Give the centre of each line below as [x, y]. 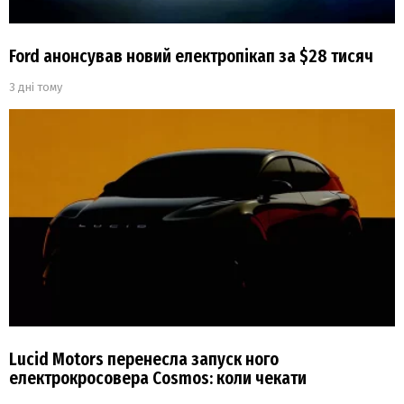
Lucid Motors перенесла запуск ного [144, 360]
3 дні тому [36, 87]
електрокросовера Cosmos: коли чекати [158, 379]
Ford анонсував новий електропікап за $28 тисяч [191, 57]
